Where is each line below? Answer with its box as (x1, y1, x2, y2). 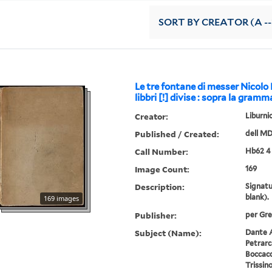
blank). (245, 192, 269, 202)
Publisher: (135, 209, 177, 222)
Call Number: (135, 146, 189, 158)
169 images (44, 194, 80, 203)
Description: (135, 181, 185, 193)
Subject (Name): (135, 227, 202, 239)
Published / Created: (135, 128, 220, 140)
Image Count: (135, 163, 190, 175)
